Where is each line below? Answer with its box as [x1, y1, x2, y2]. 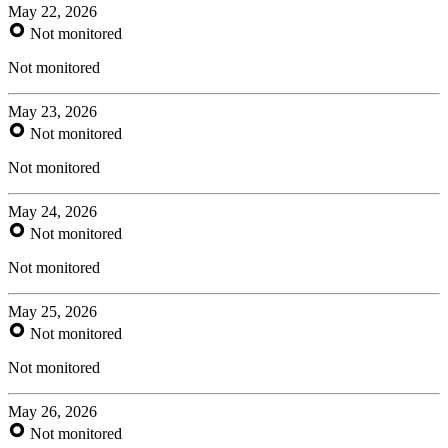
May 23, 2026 [8, 102, 97, 120]
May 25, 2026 [8, 302, 97, 320]
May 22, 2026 [8, 2, 97, 20]
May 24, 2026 [8, 202, 97, 220]
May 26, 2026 [8, 402, 97, 420]
